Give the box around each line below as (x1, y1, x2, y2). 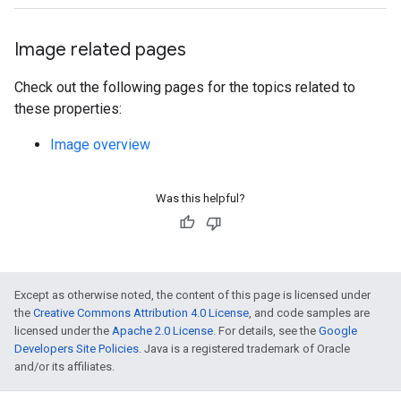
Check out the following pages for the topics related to (14, 79, 355, 96)
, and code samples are (249, 306, 370, 320)
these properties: (14, 100, 122, 117)
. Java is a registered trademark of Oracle (139, 342, 350, 355)
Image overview (50, 136, 150, 153)
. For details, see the (213, 324, 319, 337)
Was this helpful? (156, 192, 245, 205)
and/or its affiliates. (14, 360, 115, 373)
